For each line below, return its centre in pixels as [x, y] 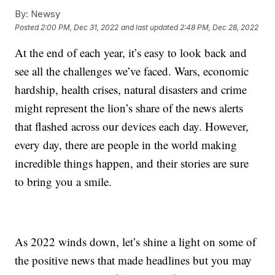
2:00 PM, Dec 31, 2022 [80, 27]
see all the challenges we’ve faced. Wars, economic [132, 71]
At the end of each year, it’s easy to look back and [131, 53]
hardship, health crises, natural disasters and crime [131, 90]
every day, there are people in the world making [126, 145]
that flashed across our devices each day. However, [132, 126]
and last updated [150, 27]
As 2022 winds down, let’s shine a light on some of [136, 242]
